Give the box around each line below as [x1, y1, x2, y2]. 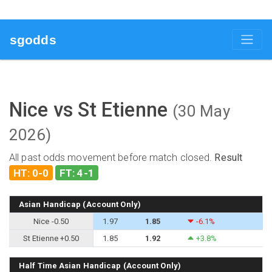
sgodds [10, 32, 56, 47]
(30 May [172, 102, 230, 121]
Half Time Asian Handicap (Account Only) [19, 260, 181, 270]
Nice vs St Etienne [9, 98, 172, 122]
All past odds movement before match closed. [9, 152, 215, 164]
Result [214, 152, 243, 164]
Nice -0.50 [33, 216, 69, 226]
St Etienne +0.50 [22, 233, 80, 243]
